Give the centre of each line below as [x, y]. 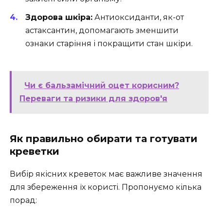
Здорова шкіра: [59, 18]
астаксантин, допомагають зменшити [102, 31]
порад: [23, 200]
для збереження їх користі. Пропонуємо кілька [106, 187]
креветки [35, 152]
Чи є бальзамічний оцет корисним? [102, 86]
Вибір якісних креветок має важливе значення [106, 174]
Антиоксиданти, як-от [138, 18]
